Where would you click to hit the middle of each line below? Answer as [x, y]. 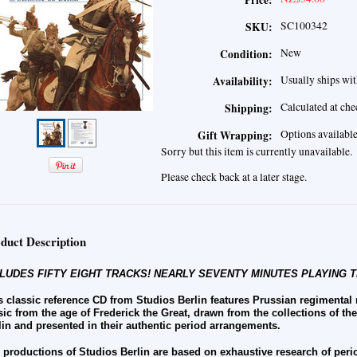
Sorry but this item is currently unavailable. [257, 152]
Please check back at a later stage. [234, 177]
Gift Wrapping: [235, 136]
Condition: [246, 55]
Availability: [243, 82]
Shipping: [249, 109]
